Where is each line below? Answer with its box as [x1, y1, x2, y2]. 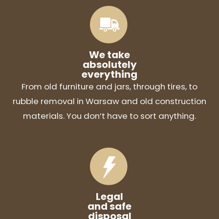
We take [89, 47, 130, 62]
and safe [88, 199, 131, 213]
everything [82, 67, 137, 81]
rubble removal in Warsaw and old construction [13, 95, 206, 107]
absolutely [82, 57, 137, 71]
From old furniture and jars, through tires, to [22, 80, 197, 92]
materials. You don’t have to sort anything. [23, 109, 196, 122]
